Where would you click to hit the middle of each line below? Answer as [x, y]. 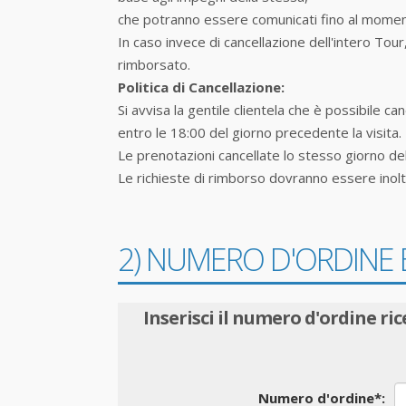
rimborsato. [154, 64]
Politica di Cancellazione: [201, 87]
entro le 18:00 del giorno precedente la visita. [260, 132]
